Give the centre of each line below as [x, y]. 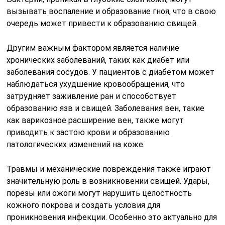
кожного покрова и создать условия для [84, 205]
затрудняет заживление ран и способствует [92, 96]
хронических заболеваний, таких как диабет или [98, 60]
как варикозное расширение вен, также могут [95, 120]
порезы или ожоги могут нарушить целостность [99, 193]
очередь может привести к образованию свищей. [102, 23]
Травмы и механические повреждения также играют [109, 169]
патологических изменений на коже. [76, 144]
